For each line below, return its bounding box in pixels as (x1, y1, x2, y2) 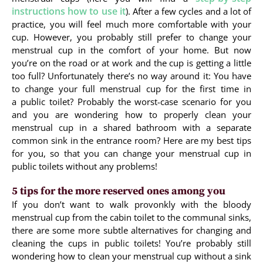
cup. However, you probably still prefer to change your (12, 31, 251, 43)
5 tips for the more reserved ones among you (12, 184, 225, 198)
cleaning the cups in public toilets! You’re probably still (12, 237, 251, 249)
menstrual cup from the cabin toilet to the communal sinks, (12, 211, 251, 224)
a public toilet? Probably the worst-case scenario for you (12, 96, 251, 108)
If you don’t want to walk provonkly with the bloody (12, 198, 251, 211)
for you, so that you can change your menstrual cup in (12, 147, 251, 160)
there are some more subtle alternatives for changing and (12, 224, 251, 237)
